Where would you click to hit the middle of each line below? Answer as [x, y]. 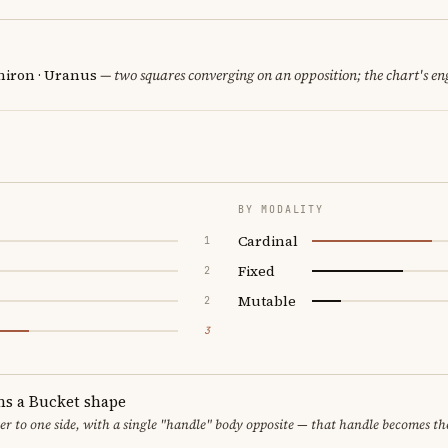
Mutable [267, 300]
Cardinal [268, 240]
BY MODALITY [281, 209]
